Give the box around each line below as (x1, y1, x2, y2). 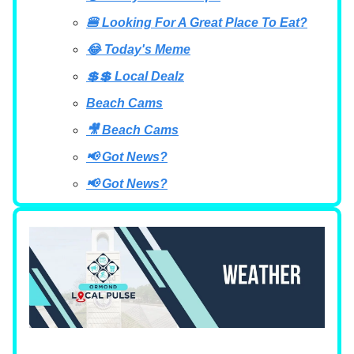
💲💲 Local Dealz (86, 70, 184, 83)
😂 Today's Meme (86, 43, 190, 56)
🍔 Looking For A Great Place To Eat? (86, 16, 307, 29)
